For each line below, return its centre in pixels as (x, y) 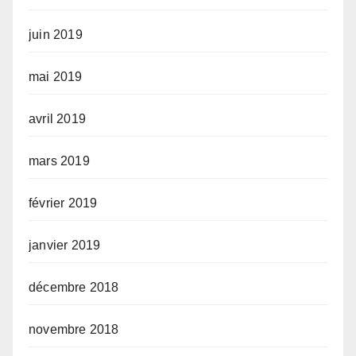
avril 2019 (57, 118)
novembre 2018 (74, 329)
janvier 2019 (65, 245)
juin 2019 (56, 34)
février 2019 (63, 203)
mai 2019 (56, 76)
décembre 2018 (74, 287)
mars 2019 (59, 161)
